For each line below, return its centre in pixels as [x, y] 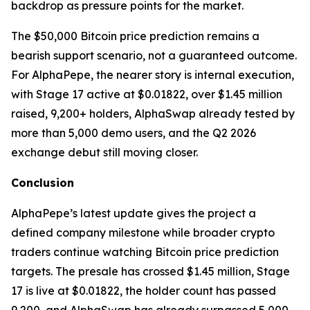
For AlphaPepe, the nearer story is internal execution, [153, 75]
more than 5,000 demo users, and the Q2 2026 [134, 133]
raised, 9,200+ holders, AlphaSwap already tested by [153, 114]
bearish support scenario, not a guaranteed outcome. [154, 56]
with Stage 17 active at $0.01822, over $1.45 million [147, 94]
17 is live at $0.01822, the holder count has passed [144, 291]
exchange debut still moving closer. [104, 153]
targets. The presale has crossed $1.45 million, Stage [151, 272]
